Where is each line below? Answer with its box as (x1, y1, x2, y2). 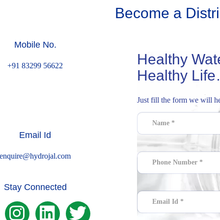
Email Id (19, 130, 51, 140)
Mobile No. (14, 40, 56, 50)
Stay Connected (3, 182, 67, 192)
